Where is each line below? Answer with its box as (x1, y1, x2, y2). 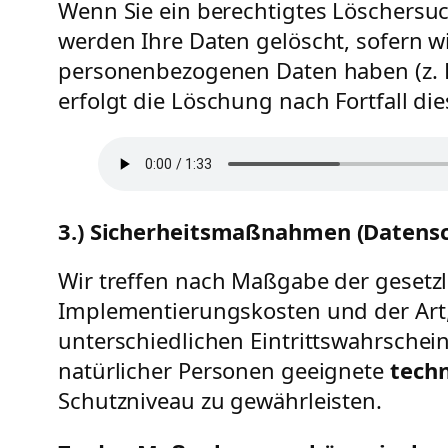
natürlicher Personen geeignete (58, 355, 390, 386)
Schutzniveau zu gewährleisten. (58, 385, 382, 416)
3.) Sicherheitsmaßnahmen (58, 216, 351, 247)
